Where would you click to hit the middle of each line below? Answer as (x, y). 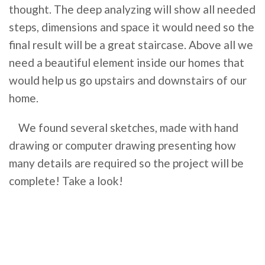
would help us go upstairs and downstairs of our (128, 80)
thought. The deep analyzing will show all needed (132, 9)
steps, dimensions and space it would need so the (132, 27)
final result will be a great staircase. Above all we (131, 45)
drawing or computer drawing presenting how (122, 145)
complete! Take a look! (66, 181)
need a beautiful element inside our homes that (127, 62)
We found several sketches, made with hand (128, 127)
